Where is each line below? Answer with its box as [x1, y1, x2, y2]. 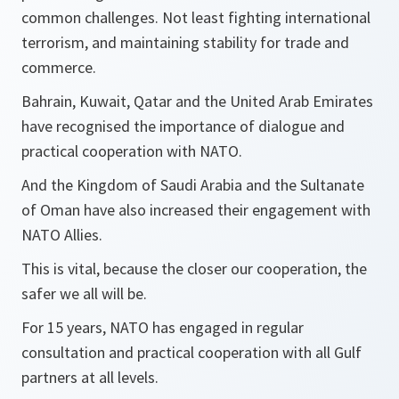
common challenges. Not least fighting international [21, 7, 370, 28]
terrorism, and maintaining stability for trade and [21, 32, 349, 53]
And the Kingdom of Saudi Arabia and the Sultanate [21, 175, 364, 195]
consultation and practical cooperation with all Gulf [21, 342, 362, 362]
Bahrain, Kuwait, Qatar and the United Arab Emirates [21, 91, 373, 111]
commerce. [21, 57, 96, 77]
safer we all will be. [21, 283, 147, 304]
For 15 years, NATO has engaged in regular [21, 317, 304, 338]
